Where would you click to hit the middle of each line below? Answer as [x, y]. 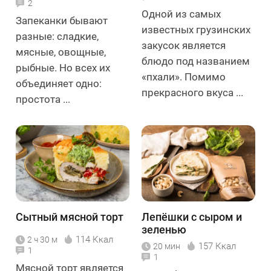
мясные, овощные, [61, 52]
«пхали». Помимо [184, 77]
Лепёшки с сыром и [192, 217]
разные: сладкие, [57, 37]
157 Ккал [217, 246]
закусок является [184, 46]
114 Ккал [94, 239]
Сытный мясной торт [70, 217]
